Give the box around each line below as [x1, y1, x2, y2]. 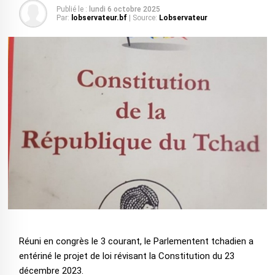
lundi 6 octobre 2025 [88, 5, 160, 14]
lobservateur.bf [71, 14, 127, 22]
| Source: [128, 14, 157, 22]
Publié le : [56, 5, 87, 14]
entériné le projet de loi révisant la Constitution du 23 [18, 250, 234, 262]
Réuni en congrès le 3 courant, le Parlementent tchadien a [18, 236, 254, 247]
